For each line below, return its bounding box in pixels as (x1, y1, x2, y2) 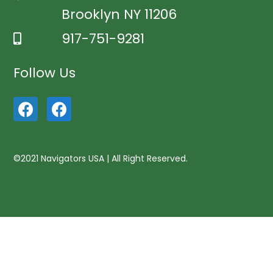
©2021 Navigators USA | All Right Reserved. (13, 152, 188, 165)
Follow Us (13, 63, 76, 83)
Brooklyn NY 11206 (62, 5, 177, 24)
